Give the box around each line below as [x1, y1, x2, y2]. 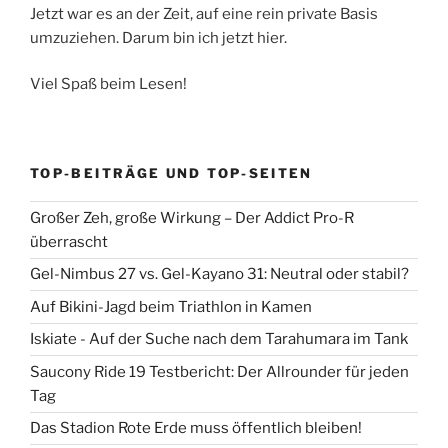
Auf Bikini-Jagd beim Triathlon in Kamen [30, 297, 312, 316]
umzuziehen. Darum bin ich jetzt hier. [30, 28, 287, 47]
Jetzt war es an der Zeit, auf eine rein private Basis [30, 4, 378, 23]
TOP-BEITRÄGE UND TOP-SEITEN [30, 164, 313, 181]
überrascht [30, 232, 108, 251]
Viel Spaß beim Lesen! [30, 75, 187, 94]
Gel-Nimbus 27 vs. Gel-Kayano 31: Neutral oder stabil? [30, 265, 409, 284]
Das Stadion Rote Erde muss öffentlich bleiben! [30, 419, 362, 438]
